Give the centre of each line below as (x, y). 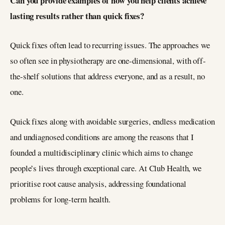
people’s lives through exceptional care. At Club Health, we (106, 168)
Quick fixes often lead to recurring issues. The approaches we (110, 45)
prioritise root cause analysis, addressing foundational (98, 184)
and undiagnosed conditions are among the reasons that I (102, 137)
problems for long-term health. (60, 199)
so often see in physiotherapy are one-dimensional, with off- (108, 61)
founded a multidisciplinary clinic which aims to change (101, 153)
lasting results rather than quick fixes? (77, 16)
